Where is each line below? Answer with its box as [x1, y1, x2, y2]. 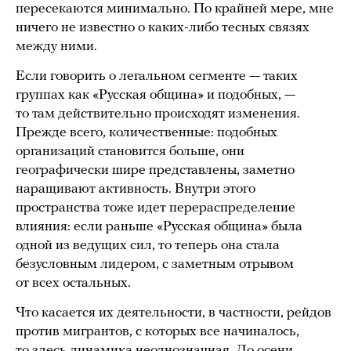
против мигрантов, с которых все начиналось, [16, 324, 299, 339]
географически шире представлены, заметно [16, 162, 295, 178]
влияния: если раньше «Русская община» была [16, 219, 302, 234]
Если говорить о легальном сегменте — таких [16, 68, 298, 84]
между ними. [16, 38, 97, 54]
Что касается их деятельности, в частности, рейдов [16, 305, 331, 320]
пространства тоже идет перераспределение [16, 200, 295, 215]
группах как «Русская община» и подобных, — [16, 87, 295, 103]
